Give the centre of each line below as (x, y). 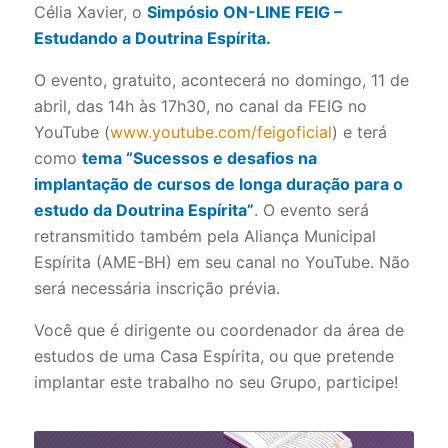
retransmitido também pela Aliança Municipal (204, 236)
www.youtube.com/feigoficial (220, 132)
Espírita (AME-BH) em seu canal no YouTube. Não (221, 262)
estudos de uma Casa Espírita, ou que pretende (213, 356)
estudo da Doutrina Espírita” (143, 210)
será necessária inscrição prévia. (156, 288)
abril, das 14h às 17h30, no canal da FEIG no (200, 106)
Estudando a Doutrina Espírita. (152, 38)
